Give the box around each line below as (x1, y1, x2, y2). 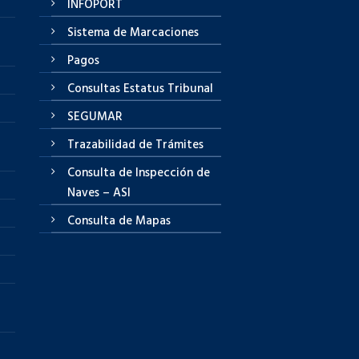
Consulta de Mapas (67, 211, 171, 231)
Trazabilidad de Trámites (67, 135, 204, 155)
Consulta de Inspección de (67, 163, 210, 183)
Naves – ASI (67, 183, 131, 203)
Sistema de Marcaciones (67, 22, 199, 42)
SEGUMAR (67, 107, 123, 127)
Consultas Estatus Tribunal (67, 79, 213, 99)
